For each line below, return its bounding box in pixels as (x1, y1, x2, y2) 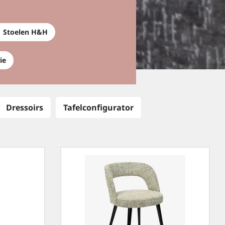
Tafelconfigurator (63, 102, 134, 113)
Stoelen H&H (3, 27, 48, 37)
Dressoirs (6, 102, 43, 113)
